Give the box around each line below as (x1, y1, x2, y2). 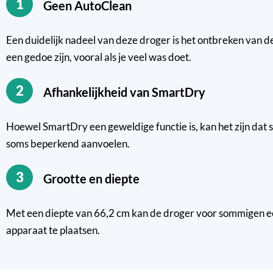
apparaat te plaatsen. (6, 224, 100, 237)
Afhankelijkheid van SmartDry (52, 85, 206, 100)
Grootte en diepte (52, 171, 140, 186)
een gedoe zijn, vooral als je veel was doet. (6, 51, 191, 64)
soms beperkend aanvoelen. (6, 137, 130, 151)
